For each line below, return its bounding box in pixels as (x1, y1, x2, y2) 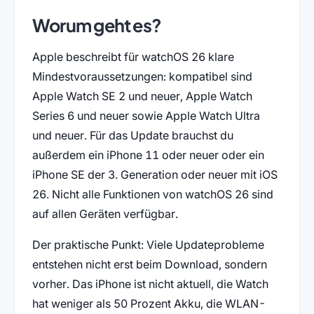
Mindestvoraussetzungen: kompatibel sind (32, 69, 252, 83)
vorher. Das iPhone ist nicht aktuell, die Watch (32, 276, 268, 291)
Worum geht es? (32, 13, 162, 36)
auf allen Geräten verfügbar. (32, 206, 178, 221)
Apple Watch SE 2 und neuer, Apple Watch (32, 88, 252, 103)
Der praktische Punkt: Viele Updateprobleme (32, 237, 264, 252)
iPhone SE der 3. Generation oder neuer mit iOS (32, 167, 278, 182)
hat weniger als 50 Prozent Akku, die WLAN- (32, 296, 266, 310)
